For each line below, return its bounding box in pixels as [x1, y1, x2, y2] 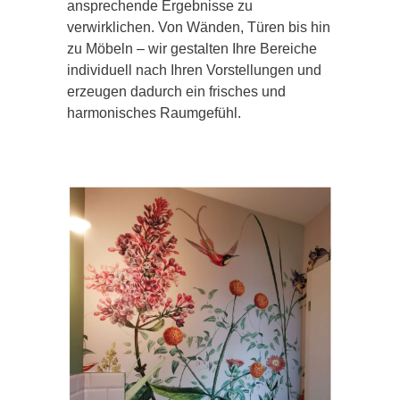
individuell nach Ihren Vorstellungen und [67, 62, 321, 78]
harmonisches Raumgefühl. [67, 104, 241, 121]
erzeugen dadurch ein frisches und [67, 83, 286, 99]
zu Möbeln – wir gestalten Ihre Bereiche [67, 40, 317, 56]
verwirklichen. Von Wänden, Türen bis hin [67, 19, 330, 35]
